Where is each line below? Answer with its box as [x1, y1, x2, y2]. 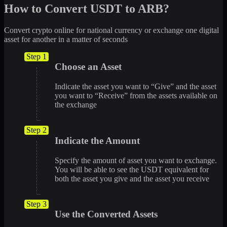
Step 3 [26, 199, 47, 208]
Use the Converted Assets [55, 209, 158, 220]
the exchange [55, 100, 97, 109]
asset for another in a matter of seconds [4, 34, 128, 44]
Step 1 [26, 52, 47, 61]
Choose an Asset [55, 61, 122, 72]
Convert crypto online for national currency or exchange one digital [4, 25, 219, 34]
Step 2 [26, 126, 47, 135]
